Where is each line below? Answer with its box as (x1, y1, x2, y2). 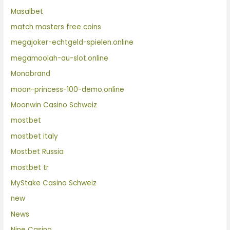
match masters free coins (11, 22, 102, 32)
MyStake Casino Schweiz (11, 178, 97, 188)
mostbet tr (11, 162, 49, 172)
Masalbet (11, 6, 44, 16)
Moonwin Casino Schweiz (11, 100, 98, 110)
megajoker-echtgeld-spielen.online (11, 37, 134, 48)
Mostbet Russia (11, 147, 64, 157)
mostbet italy (11, 131, 59, 141)
